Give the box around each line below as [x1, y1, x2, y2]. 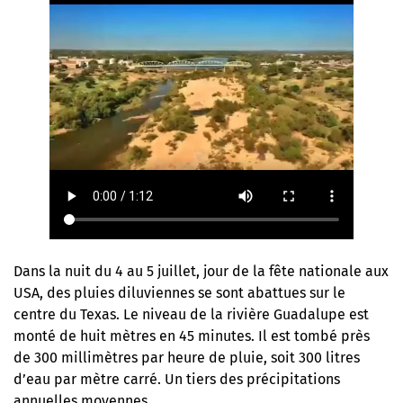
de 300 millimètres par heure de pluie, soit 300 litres [13, 349, 360, 366]
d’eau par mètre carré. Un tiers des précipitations [13, 371, 340, 388]
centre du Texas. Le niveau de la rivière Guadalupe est [13, 306, 369, 323]
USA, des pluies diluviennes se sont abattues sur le [13, 284, 345, 301]
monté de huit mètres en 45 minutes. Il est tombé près [13, 327, 370, 345]
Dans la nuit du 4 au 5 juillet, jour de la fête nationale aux [13, 263, 389, 280]
